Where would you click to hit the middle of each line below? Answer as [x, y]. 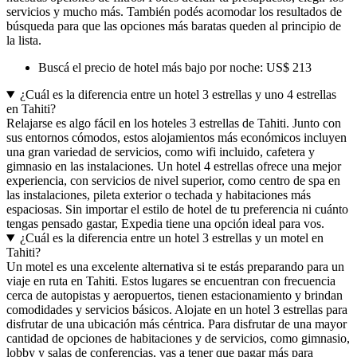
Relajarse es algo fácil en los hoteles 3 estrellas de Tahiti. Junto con [174, 124]
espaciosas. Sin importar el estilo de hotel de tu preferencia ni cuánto [177, 210]
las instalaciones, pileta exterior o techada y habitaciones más [159, 195]
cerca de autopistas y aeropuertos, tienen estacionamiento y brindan [175, 296]
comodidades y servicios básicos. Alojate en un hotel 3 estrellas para [177, 310]
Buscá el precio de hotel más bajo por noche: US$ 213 [175, 68]
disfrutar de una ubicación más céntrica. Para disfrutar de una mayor [177, 324]
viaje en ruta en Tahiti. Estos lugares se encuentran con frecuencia [171, 281]
